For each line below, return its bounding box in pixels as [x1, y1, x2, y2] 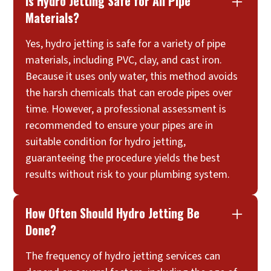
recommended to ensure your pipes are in [25, 117, 214, 133]
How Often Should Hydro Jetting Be [25, 203, 200, 222]
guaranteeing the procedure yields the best [25, 150, 221, 166]
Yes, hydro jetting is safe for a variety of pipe [25, 36, 226, 51]
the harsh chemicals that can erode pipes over [25, 85, 233, 100]
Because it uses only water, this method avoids [25, 68, 238, 84]
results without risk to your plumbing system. [25, 166, 230, 182]
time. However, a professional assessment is [25, 101, 227, 117]
